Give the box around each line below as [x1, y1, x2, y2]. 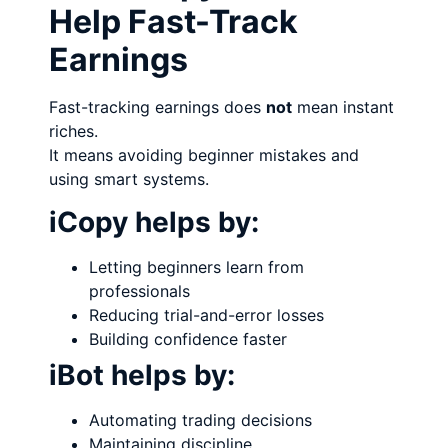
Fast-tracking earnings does [49, 97, 267, 118]
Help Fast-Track [49, 2, 299, 42]
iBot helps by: [49, 357, 236, 392]
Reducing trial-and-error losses [89, 304, 325, 325]
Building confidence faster [89, 328, 288, 349]
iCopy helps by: [49, 204, 260, 239]
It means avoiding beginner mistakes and [49, 145, 360, 166]
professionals [89, 280, 191, 301]
